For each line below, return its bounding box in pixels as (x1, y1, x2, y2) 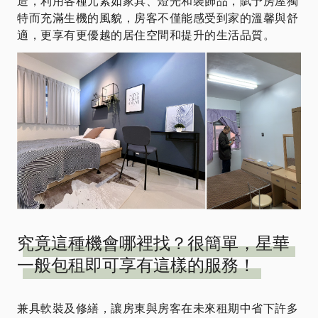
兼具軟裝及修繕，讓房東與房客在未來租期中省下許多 (17, 302, 298, 314)
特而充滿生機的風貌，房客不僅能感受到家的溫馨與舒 (17, 12, 298, 24)
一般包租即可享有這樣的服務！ (17, 256, 256, 275)
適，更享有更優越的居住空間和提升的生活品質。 (17, 29, 275, 41)
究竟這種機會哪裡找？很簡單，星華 (17, 234, 290, 253)
